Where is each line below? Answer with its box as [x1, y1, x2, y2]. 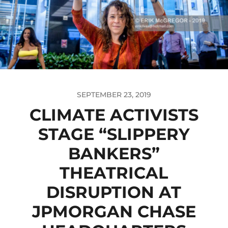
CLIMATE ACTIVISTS [29, 104, 198, 125]
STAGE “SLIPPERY [38, 124, 190, 144]
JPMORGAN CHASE [32, 201, 196, 221]
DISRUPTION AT [46, 182, 182, 202]
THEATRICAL [60, 162, 168, 183]
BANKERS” [68, 143, 160, 163]
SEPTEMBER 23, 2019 [76, 90, 151, 99]
